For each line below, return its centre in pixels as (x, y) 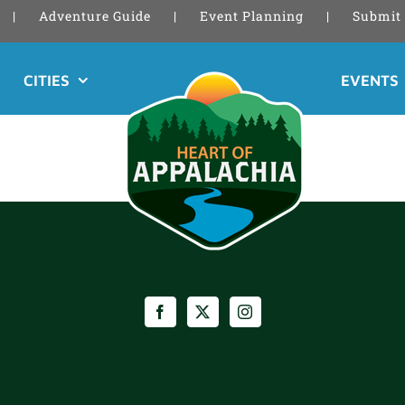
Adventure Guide (94, 16)
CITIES (46, 80)
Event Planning (251, 16)
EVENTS (369, 80)
